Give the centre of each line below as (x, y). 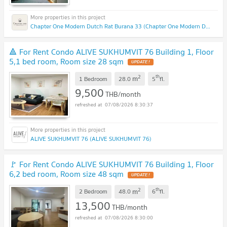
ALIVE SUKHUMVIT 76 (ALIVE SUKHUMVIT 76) (91, 139)
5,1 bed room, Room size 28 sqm (66, 61)
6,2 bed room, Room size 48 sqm (66, 174)
